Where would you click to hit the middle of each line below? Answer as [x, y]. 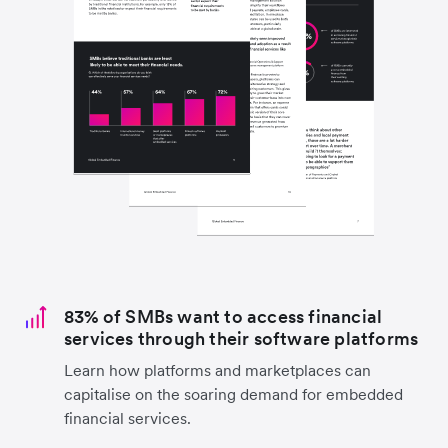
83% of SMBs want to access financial [223, 316]
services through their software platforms [241, 338]
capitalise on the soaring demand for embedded [233, 393]
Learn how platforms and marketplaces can [217, 369]
